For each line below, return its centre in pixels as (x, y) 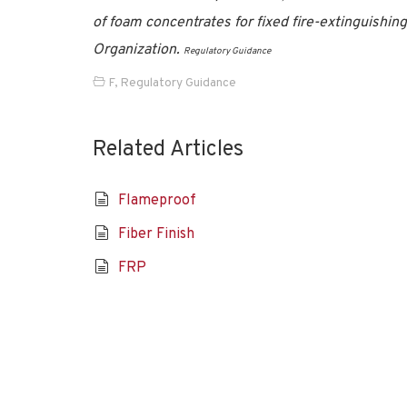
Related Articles (168, 150)
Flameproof (157, 201)
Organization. (138, 50)
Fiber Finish (156, 234)
